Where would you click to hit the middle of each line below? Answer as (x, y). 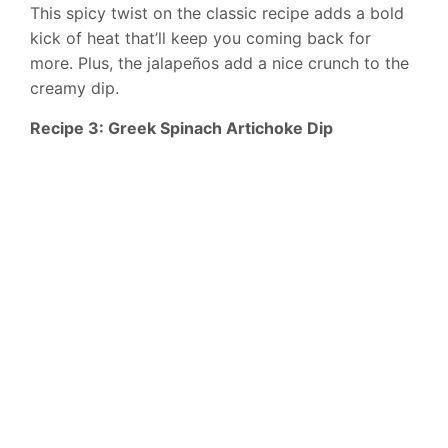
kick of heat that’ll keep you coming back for (200, 38)
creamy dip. (74, 88)
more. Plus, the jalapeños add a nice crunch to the (219, 63)
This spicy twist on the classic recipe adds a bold (217, 13)
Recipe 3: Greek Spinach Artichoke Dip (181, 128)
